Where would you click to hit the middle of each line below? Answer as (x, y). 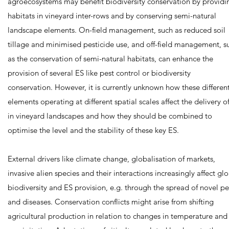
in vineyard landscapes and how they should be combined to (110, 116)
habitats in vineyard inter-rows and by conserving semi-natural (112, 16)
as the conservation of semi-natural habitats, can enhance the (110, 59)
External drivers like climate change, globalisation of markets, (111, 159)
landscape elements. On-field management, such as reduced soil (117, 30)
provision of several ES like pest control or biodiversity (99, 73)
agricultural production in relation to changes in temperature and (118, 216)
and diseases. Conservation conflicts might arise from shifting (111, 202)
